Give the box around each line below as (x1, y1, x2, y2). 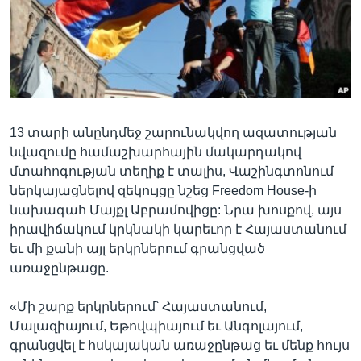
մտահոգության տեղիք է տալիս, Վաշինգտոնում (10, 164, 334, 178)
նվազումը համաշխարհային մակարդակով (10, 144, 301, 159)
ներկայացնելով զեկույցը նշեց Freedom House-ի (10, 183, 317, 197)
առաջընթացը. (10, 260, 109, 275)
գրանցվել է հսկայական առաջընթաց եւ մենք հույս (10, 338, 350, 352)
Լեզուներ (26, 52, 90, 67)
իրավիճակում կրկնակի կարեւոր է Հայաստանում (10, 222, 346, 236)
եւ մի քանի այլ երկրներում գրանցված (10, 241, 265, 255)
